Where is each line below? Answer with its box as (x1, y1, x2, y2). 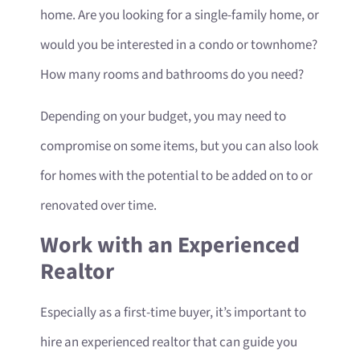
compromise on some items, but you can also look (40, 137, 318, 155)
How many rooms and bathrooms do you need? (40, 66, 306, 84)
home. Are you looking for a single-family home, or (40, 6, 319, 25)
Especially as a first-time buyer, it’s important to (40, 304, 306, 322)
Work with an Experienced (40, 231, 300, 261)
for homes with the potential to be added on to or (40, 166, 313, 185)
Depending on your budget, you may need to (40, 107, 286, 125)
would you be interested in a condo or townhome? (40, 36, 317, 55)
